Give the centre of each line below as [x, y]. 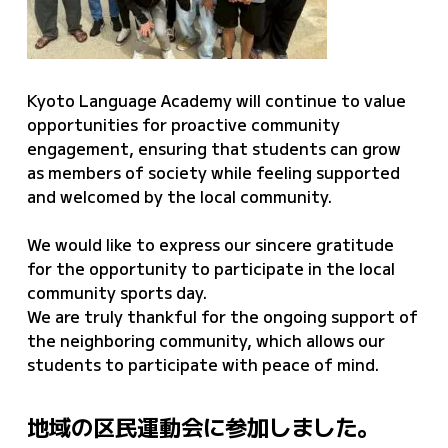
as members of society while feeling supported [213, 172]
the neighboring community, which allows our [205, 340]
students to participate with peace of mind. [202, 364]
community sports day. [116, 292]
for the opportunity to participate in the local [210, 268]
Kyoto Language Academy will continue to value [216, 100]
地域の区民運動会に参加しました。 [202, 426]
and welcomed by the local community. [179, 196]
